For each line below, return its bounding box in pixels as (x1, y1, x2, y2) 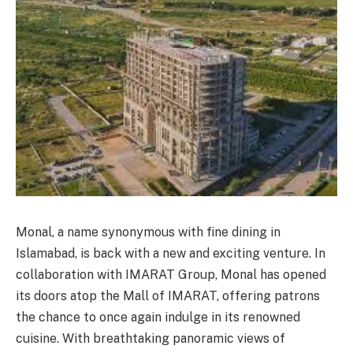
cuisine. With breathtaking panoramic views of (16, 330, 285, 346)
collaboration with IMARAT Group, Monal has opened (16, 266, 326, 282)
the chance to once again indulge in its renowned (16, 309, 300, 325)
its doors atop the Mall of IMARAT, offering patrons (16, 288, 320, 303)
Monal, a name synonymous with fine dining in (16, 224, 281, 240)
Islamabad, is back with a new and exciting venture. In (16, 245, 325, 261)
